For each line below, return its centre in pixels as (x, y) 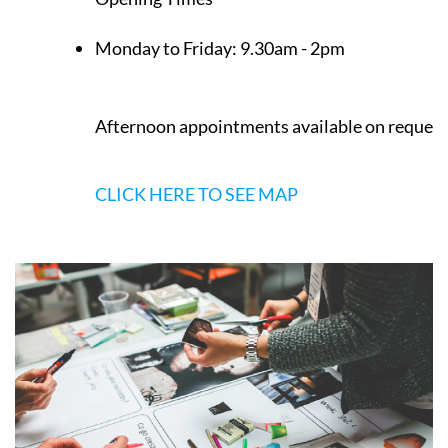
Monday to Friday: (167, 13)
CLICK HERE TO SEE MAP (196, 159)
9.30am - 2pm (292, 13)
